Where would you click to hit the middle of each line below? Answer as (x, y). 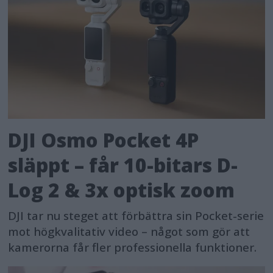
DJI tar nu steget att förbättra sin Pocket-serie (136, 216)
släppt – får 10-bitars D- (123, 165)
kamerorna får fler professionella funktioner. (133, 248)
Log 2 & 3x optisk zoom (122, 190)
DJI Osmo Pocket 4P (104, 140)
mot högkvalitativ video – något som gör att (129, 232)
